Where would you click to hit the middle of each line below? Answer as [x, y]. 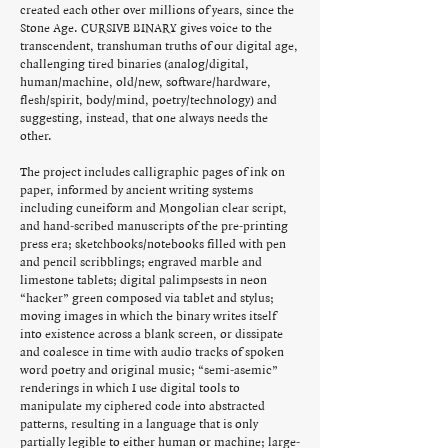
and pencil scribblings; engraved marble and [141, 262]
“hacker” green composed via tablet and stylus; [147, 298]
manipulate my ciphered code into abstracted [142, 406]
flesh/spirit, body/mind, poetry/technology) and [148, 100]
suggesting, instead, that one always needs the [144, 118]
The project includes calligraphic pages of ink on [152, 172]
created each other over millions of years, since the [157, 10]
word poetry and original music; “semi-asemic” [149, 370]
